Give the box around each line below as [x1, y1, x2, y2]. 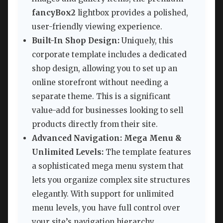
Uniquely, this [119, 36, 173, 46]
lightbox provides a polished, [76, 8, 188, 18]
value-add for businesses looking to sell [32, 106, 183, 115]
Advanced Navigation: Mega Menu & [32, 133, 182, 143]
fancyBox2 [32, 8, 76, 18]
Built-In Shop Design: [32, 36, 119, 46]
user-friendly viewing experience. [32, 22, 162, 32]
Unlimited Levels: [32, 147, 104, 157]
